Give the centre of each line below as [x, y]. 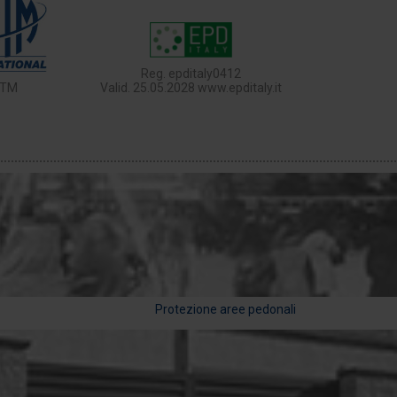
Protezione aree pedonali [225, 309]
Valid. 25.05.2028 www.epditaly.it [191, 88]
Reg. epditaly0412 [191, 74]
